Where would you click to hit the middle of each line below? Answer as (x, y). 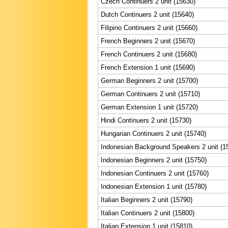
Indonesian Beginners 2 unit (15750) (154, 160)
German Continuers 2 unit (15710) (150, 94)
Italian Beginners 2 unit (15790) (147, 199)
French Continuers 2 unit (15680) (149, 54)
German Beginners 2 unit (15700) (149, 80)
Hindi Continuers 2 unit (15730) (146, 120)
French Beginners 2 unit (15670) (148, 41)
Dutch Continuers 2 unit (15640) (147, 14)
